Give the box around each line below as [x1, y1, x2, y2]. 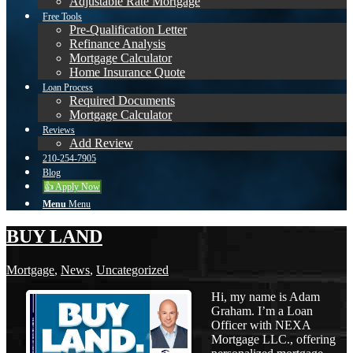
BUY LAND [6, 226, 102, 247]
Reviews [43, 124, 75, 136]
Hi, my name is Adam [211, 290, 320, 303]
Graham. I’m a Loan [211, 304, 313, 318]
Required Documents [69, 94, 175, 108]
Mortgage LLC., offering [211, 333, 336, 346]
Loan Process [43, 82, 93, 94]
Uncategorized [96, 263, 169, 277]
